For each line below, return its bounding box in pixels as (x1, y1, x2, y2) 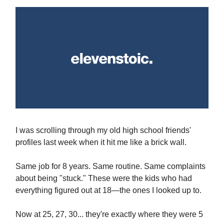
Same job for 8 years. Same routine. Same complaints (15, 161, 205, 170)
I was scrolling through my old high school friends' (15, 125, 191, 134)
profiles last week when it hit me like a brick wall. (15, 137, 186, 146)
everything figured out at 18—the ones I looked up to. (15, 185, 201, 194)
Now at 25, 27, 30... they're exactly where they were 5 (15, 209, 203, 218)
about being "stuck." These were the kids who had (15, 173, 192, 182)
